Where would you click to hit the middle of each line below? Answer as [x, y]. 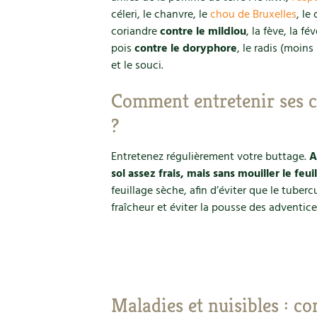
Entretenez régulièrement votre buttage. [210, 157]
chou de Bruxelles [253, 15]
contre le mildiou [203, 32]
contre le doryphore [186, 49]
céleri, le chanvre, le [161, 15]
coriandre [136, 32]
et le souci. [137, 66]
